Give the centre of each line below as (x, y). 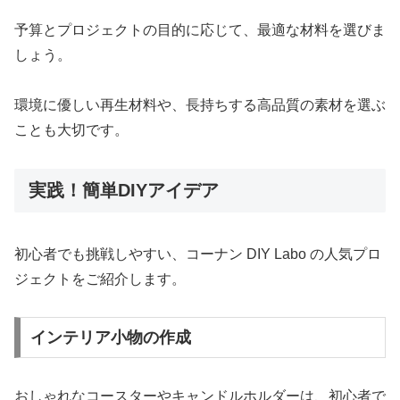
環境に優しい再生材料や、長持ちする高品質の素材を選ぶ (200, 105)
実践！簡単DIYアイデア (124, 191)
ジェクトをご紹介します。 (100, 279)
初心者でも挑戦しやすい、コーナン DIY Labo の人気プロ (198, 254)
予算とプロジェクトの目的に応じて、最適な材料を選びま (200, 29)
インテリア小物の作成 (110, 338)
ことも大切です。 (71, 130)
